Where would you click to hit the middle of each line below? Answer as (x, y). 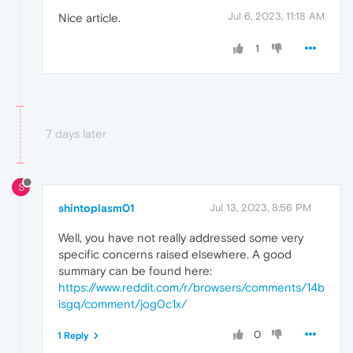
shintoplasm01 (97, 208)
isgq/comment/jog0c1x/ (123, 304)
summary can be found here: (135, 271)
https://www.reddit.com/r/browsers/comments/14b (191, 288)
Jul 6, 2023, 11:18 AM (276, 16)
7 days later (76, 133)
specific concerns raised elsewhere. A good (175, 255)
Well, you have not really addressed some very (181, 238)
